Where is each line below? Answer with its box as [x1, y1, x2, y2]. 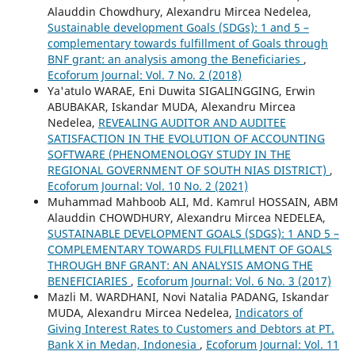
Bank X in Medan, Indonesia [47, 336, 200, 352]
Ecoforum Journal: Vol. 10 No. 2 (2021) [47, 177, 248, 193]
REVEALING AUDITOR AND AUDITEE [97, 114, 286, 130]
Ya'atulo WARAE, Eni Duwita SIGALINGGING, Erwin [47, 82, 315, 98]
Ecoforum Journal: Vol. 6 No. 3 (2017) [136, 273, 331, 288]
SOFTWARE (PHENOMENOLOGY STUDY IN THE [47, 146, 291, 162]
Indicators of [235, 304, 303, 320]
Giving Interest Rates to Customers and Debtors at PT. [47, 320, 334, 336]
